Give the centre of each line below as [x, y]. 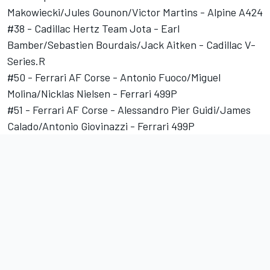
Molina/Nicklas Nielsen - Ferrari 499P [92, 94]
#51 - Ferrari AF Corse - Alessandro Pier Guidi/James [129, 110]
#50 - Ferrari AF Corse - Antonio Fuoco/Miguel [114, 77]
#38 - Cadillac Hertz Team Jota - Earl [93, 29]
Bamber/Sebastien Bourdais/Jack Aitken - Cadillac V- [131, 45]
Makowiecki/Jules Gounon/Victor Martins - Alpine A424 [135, 12]
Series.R [26, 61]
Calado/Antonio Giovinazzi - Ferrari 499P [101, 126]
